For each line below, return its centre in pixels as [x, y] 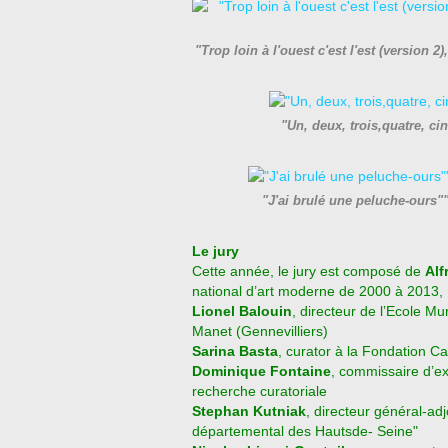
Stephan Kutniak [249, 411]
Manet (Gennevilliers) [260, 331]
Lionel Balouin [242, 311]
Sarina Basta [235, 351]
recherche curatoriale [259, 391]
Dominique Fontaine [261, 371]
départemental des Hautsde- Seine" [305, 431]
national [217, 291]
